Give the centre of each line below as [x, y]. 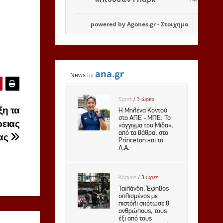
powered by [109, 24]
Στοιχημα [175, 24]
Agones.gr [141, 24]
